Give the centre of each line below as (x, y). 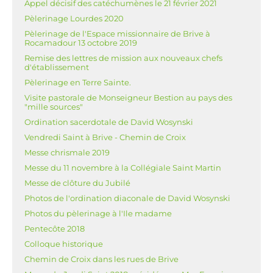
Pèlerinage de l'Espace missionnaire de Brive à (117, 34)
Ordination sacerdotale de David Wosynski (109, 122)
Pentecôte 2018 (55, 229)
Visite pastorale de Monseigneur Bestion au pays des (128, 98)
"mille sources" (54, 107)
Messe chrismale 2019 (67, 153)
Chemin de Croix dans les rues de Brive (101, 259)
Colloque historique (64, 244)
